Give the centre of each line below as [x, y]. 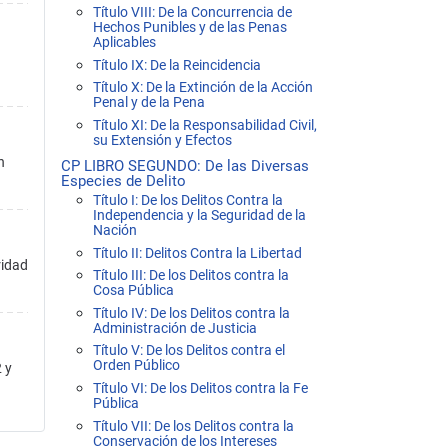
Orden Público [136, 366]
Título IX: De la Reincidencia [177, 65]
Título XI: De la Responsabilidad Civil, [205, 125]
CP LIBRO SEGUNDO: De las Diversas [185, 166]
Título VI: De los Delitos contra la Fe [200, 389]
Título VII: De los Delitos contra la [193, 426]
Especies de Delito [123, 181]
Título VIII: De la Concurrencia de [192, 13]
